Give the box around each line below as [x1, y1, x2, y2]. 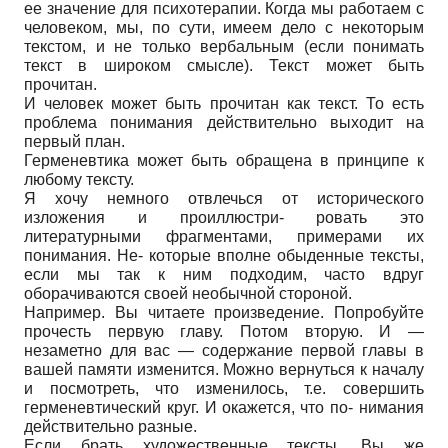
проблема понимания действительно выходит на [24, 113, 424, 131]
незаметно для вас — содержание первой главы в [24, 341, 424, 359]
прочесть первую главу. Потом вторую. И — [24, 322, 424, 340]
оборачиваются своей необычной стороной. [24, 284, 352, 302]
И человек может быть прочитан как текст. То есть [24, 94, 424, 112]
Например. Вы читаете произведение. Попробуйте [24, 303, 424, 321]
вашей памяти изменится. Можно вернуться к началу [24, 360, 424, 378]
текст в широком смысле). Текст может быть [24, 56, 424, 74]
